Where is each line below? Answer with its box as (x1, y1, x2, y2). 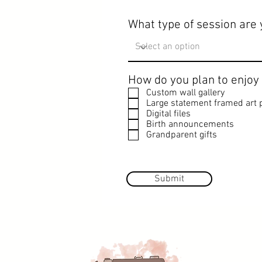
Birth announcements (146, 119, 234, 130)
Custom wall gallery (146, 87, 225, 99)
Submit (154, 173, 184, 185)
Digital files (146, 108, 191, 120)
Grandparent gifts (146, 129, 217, 141)
